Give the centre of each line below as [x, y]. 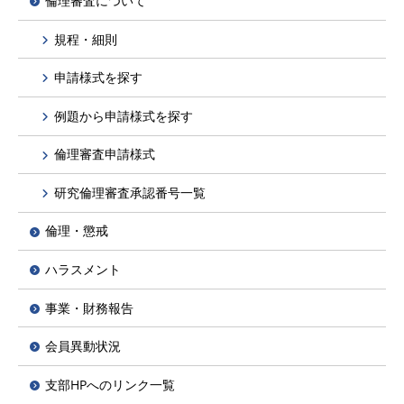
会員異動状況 [83, 346]
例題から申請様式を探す [124, 115]
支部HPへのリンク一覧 [110, 384]
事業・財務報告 [89, 308]
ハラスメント [83, 270]
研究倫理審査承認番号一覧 [130, 192]
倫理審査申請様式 [105, 154]
